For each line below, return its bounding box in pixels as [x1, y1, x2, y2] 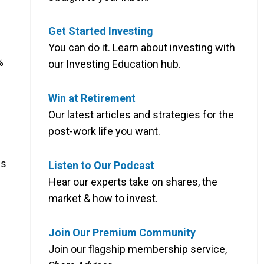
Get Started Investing [48, 24, 153, 37]
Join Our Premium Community [48, 226, 196, 239]
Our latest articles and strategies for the [48, 108, 234, 121]
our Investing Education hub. [48, 57, 181, 70]
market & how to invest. [48, 192, 158, 204]
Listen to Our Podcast [48, 159, 154, 171]
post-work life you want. [48, 124, 160, 137]
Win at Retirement [48, 91, 136, 104]
